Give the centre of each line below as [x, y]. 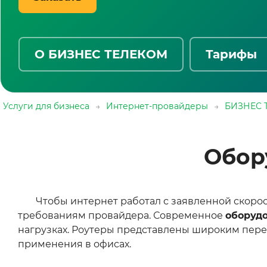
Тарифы [231, 54]
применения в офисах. [74, 244]
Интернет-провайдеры [157, 106]
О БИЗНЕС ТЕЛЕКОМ [101, 54]
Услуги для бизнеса [46, 106]
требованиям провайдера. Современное [122, 215]
